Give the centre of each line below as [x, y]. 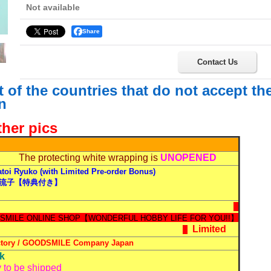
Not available [53, 7]
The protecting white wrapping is [88, 158]
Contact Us [217, 62]
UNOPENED [198, 158]
